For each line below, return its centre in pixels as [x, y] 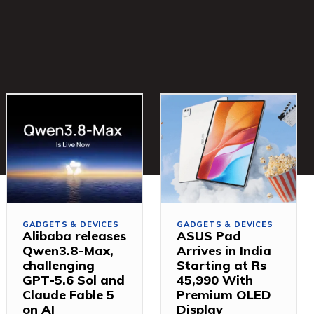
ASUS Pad [209, 235]
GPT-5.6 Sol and [74, 280]
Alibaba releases [74, 235]
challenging [59, 265]
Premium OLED [224, 294]
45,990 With [215, 280]
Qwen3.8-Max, [68, 250]
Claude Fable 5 [68, 294]
